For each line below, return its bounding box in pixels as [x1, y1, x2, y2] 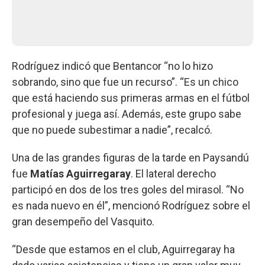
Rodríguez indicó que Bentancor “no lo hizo [12, 59, 213, 72]
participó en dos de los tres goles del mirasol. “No [12, 183, 244, 196]
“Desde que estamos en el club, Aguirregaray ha [12, 243, 235, 256]
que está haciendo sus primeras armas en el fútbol [12, 91, 250, 104]
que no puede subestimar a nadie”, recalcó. [12, 123, 212, 136]
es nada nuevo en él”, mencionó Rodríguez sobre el [12, 199, 250, 212]
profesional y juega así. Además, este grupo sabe [12, 107, 241, 120]
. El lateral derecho [131, 167, 216, 180]
